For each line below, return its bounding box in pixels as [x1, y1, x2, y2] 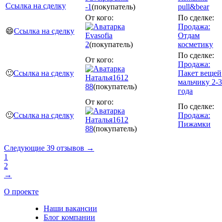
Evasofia [85, 31, 112, 40]
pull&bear [178, 2, 209, 11]
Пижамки [178, 119, 211, 128]
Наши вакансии [44, 204, 97, 213]
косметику [178, 40, 213, 49]
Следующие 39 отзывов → [4, 143, 94, 152]
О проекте [4, 187, 39, 196]
